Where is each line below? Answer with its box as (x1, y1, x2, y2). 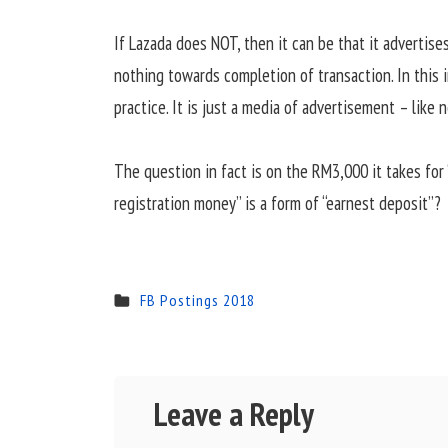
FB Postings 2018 (139, 290, 255, 311)
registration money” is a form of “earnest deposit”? (113, 191, 441, 216)
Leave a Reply (153, 393, 314, 436)
